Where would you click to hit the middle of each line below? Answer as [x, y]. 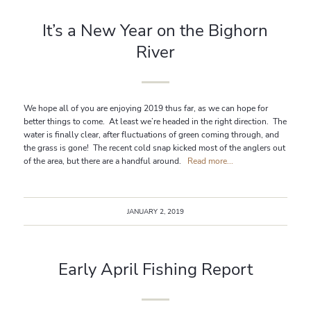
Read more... [210, 161]
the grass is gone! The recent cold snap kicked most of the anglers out [154, 148]
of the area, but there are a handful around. [105, 161]
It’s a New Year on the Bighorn [155, 31]
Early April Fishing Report [155, 269]
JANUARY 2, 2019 [155, 211]
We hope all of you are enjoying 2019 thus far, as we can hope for [145, 108]
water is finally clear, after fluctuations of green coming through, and [151, 134]
